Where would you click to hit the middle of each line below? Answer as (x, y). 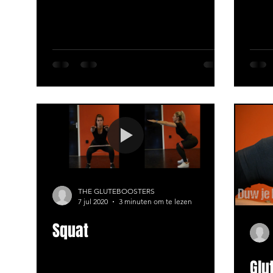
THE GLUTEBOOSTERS (116, 191)
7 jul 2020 (93, 202)
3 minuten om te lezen (155, 202)
